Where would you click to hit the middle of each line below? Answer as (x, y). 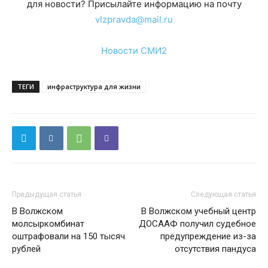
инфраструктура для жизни (94, 87)
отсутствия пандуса (215, 249)
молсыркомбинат (48, 224)
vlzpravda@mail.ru (134, 20)
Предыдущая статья (47, 195)
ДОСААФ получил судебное (197, 224)
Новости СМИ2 (134, 51)
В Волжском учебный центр (199, 211)
